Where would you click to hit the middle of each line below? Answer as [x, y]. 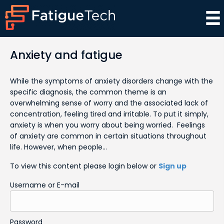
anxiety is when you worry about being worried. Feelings [107, 125]
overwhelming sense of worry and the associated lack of [109, 103]
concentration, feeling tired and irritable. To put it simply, [109, 114]
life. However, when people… [58, 147]
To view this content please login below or [84, 166]
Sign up [172, 166]
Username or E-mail [45, 185]
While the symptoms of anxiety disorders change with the [111, 81]
